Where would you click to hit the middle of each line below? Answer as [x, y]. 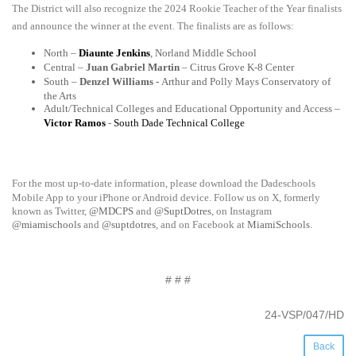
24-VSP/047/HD [304, 315]
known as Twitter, [50, 211]
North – [61, 53]
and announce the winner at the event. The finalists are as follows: [153, 26]
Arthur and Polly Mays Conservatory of [246, 82]
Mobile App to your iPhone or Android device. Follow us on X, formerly [166, 198]
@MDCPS [111, 211]
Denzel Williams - [120, 82]
